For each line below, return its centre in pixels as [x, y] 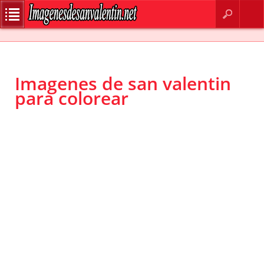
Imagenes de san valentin [123, 84]
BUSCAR [110, 7]
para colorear [72, 98]
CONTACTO [139, 7]
